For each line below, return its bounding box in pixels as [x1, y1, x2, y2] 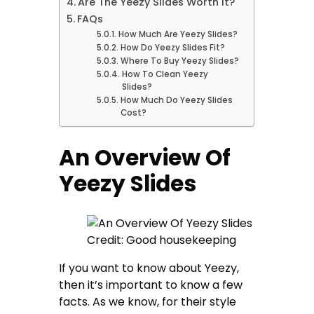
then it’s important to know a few [59, 277, 243, 294]
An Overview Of [59, 142, 231, 174]
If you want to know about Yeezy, [59, 260, 240, 277]
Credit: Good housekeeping [87, 232, 237, 249]
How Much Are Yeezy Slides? [118, 29, 238, 41]
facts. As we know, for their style [59, 294, 237, 310]
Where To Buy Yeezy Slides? [120, 55, 239, 67]
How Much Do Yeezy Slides [120, 95, 233, 107]
